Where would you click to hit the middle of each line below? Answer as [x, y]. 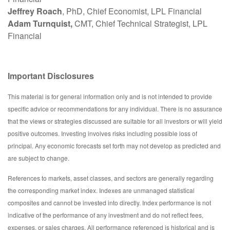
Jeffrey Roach [35, 11]
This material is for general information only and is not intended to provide [110, 96]
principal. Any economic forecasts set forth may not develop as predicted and [114, 145]
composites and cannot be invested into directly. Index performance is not [109, 202]
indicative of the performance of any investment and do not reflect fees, [106, 215]
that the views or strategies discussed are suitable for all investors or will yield [115, 121]
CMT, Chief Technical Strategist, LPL [140, 23]
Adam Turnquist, [40, 23]
